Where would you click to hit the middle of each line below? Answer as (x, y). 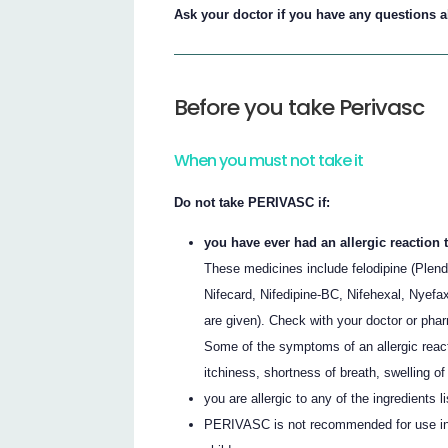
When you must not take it (269, 161)
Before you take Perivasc (299, 108)
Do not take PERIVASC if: (252, 202)
